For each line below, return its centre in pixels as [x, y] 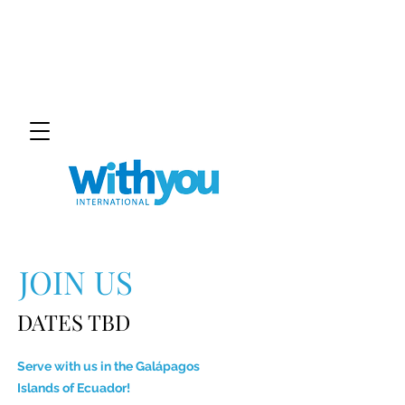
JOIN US [76, 282]
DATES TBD [74, 322]
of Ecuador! [95, 388]
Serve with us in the [76, 366]
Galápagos [168, 366]
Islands [38, 388]
